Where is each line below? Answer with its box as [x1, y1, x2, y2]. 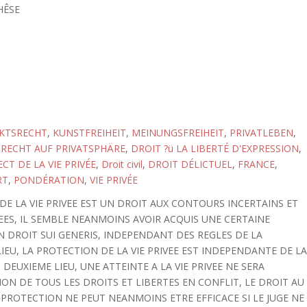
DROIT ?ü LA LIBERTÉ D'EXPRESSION [130, 142, 299, 155]
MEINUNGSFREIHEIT [131, 126, 224, 139]
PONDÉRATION [13, 173, 84, 186]
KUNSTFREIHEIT [52, 126, 126, 139]
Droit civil [101, 158, 143, 171]
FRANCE [237, 158, 275, 171]
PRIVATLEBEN [229, 126, 293, 139]
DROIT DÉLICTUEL [147, 158, 232, 171]
